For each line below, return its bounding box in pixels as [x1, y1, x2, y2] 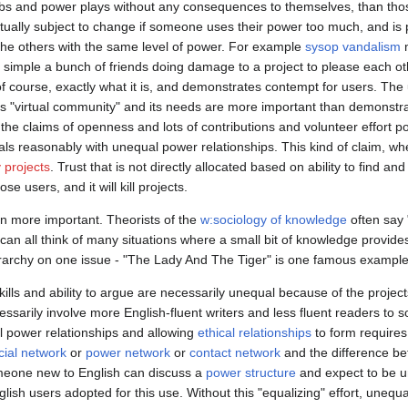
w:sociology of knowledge [200, 212, 347, 228]
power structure [206, 365, 296, 381]
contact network [189, 345, 280, 361]
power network [86, 345, 170, 361]
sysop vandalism [305, 39, 401, 55]
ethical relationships [198, 325, 311, 341]
